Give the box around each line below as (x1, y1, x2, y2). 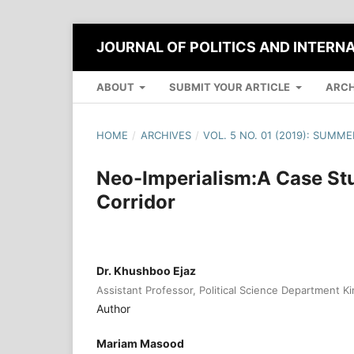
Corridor (96, 190, 175, 213)
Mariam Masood (96, 336, 184, 350)
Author (96, 301, 130, 315)
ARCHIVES (140, 128, 191, 141)
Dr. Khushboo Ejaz (96, 263, 196, 277)
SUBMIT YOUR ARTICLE (169, 80, 293, 93)
